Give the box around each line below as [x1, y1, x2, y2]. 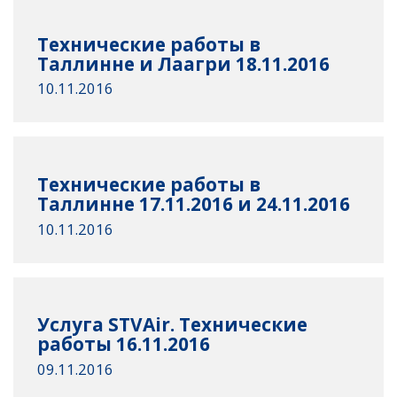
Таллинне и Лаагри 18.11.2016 [37, 51, 331, 77]
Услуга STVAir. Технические [37, 312, 308, 338]
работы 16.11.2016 [37, 331, 211, 357]
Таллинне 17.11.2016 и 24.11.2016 [37, 191, 351, 217]
